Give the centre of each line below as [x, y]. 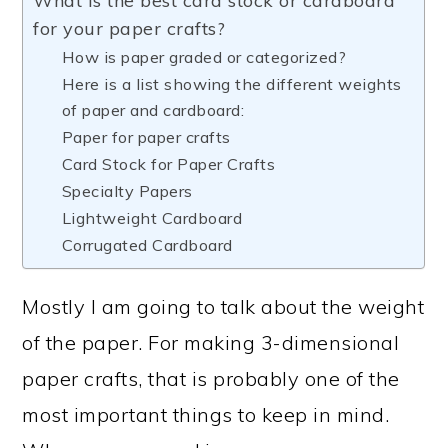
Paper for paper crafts [146, 137]
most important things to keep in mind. [206, 414]
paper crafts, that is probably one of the [211, 378]
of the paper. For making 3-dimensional [211, 342]
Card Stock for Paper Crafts [168, 164]
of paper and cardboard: [153, 110]
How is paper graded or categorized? [204, 57]
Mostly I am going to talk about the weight [223, 306]
